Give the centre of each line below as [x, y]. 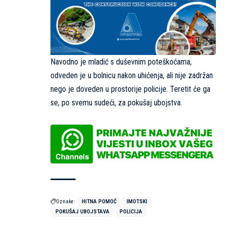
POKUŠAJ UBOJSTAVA [82, 211]
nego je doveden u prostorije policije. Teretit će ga [130, 89]
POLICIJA [131, 211]
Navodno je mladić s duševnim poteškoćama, [121, 62]
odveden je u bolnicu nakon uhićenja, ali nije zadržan [132, 75]
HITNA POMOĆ [99, 201]
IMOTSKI [137, 201]
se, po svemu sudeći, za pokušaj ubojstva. [116, 102]
